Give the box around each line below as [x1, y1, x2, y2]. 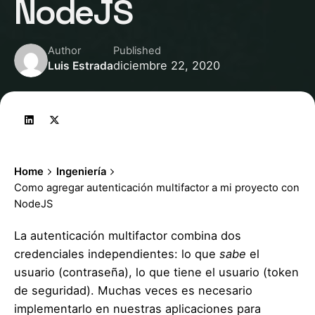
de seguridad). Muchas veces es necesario [14, 283, 252, 297]
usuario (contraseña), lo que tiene [14, 264, 202, 279]
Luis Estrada [48, 59, 113, 73]
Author [48, 44, 81, 58]
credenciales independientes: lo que [14, 246, 219, 261]
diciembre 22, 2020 [113, 58, 220, 73]
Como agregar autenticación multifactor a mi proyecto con [14, 181, 300, 194]
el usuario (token [205, 264, 299, 279]
